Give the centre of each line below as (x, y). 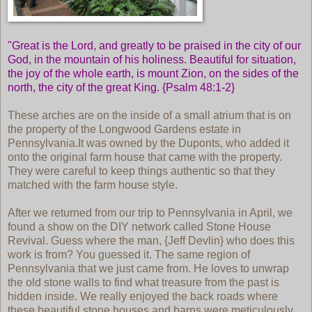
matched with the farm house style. (93, 185)
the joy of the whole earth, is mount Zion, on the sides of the (153, 73)
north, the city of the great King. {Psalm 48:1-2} (121, 87)
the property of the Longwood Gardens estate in (124, 129)
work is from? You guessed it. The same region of (129, 254)
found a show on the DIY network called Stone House (139, 226)
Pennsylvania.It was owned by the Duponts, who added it (148, 143)
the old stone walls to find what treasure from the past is (143, 282)
